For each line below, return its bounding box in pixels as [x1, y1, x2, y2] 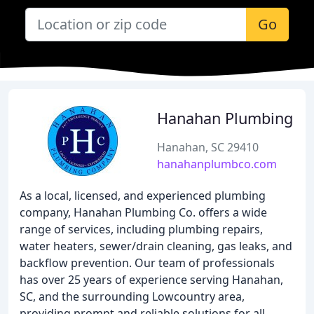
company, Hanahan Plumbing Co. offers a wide [20, 205, 267, 220]
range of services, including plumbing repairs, [20, 221, 263, 237]
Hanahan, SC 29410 [157, 139, 259, 155]
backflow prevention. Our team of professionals [20, 255, 275, 271]
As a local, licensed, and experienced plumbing [20, 188, 266, 203]
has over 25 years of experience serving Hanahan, [20, 272, 283, 287]
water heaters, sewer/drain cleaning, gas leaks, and [20, 238, 292, 254]
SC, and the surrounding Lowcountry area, [20, 289, 245, 304]
